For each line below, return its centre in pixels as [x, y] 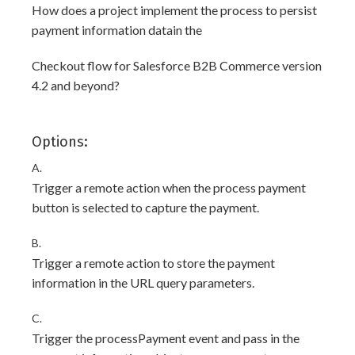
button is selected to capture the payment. [145, 207]
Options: [60, 142]
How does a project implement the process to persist [174, 10]
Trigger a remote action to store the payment [153, 263]
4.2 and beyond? [76, 85]
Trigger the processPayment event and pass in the [166, 338]
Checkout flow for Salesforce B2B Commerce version [177, 65]
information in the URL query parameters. [143, 282]
